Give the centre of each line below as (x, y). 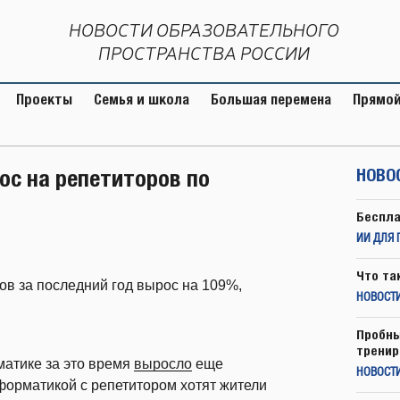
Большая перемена (271, 100)
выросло (163, 363)
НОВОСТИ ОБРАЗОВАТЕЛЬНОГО (204, 30)
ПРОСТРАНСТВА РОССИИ (204, 53)
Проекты (44, 100)
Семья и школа (142, 100)
